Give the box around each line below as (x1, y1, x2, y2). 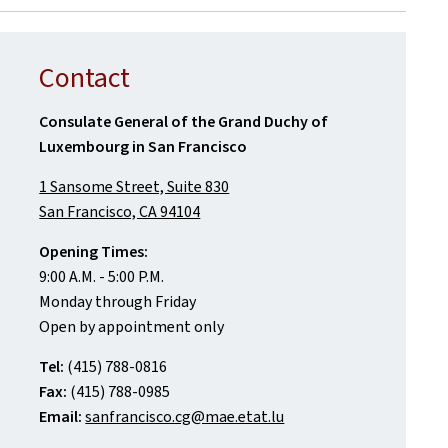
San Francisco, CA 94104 (39, 201, 201, 222)
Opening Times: (39, 241, 152, 262)
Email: (39, 406, 83, 427)
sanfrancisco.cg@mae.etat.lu (85, 406, 285, 427)
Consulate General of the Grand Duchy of (39, 111, 329, 132)
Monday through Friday (39, 291, 197, 312)
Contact (39, 59, 131, 96)
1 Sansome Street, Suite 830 (39, 176, 230, 197)
